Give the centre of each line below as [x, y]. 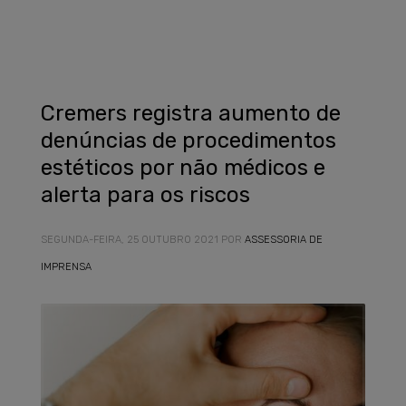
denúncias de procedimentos [188, 140]
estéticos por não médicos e [183, 168]
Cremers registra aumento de [191, 113]
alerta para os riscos [145, 195]
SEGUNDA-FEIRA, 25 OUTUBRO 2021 [130, 240]
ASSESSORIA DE [284, 240]
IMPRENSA [66, 267]
